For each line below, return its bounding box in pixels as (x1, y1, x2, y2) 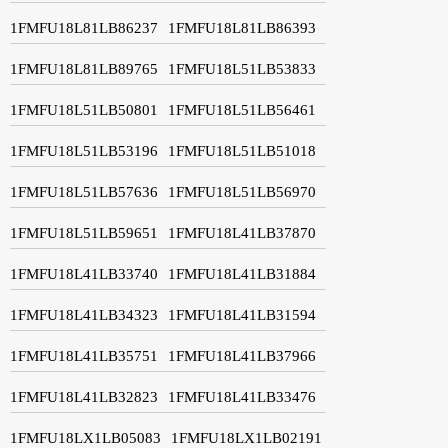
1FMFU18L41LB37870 (168, 224, 316, 241)
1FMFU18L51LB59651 (10, 224, 158, 241)
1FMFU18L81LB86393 (168, 19, 316, 36)
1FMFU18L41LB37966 (168, 347, 316, 364)
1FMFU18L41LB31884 (168, 265, 316, 282)
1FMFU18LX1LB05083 (10, 429, 161, 446)
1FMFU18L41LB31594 (168, 306, 316, 323)
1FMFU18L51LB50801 (10, 101, 158, 118)
